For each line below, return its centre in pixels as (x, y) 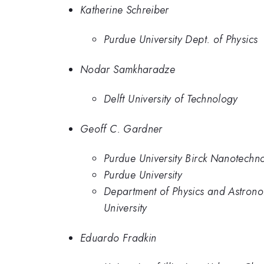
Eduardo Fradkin (118, 238)
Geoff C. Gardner (121, 129)
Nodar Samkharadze (128, 69)
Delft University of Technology (171, 99)
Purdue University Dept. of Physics (181, 40)
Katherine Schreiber (125, 10)
